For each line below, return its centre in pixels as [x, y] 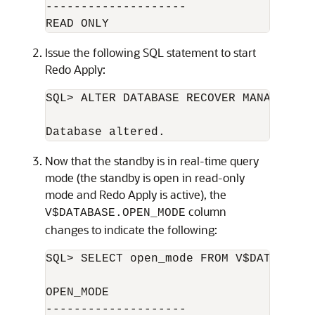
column [206, 211]
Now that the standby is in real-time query [152, 161]
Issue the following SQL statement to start [150, 52]
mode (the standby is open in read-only [145, 178]
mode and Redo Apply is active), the [136, 194]
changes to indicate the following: [131, 230]
